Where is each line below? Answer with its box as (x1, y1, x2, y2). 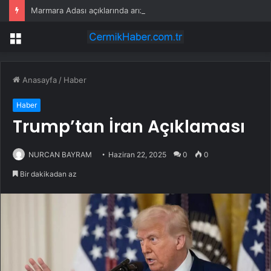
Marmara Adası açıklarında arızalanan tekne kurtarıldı (31, 5, 227, 15)
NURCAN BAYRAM (28, 150, 92, 160)
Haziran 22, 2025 (108, 150, 166, 160)
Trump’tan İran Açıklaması (13, 115, 245, 139)
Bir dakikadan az (18, 169, 77, 179)
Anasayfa (20, 75, 57, 85)
